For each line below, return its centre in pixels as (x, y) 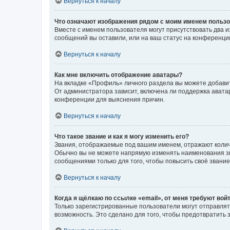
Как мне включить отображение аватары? (118, 75)
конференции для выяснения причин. (110, 99)
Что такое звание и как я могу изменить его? (122, 136)
